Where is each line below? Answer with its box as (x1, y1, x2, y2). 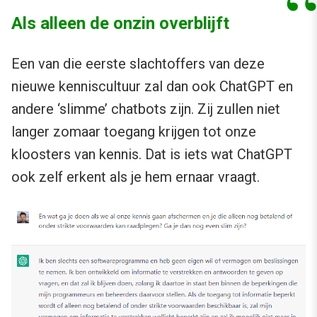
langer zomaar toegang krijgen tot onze (11, 123, 256, 141)
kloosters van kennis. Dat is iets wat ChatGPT (11, 146, 292, 163)
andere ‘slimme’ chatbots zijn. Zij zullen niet (11, 100, 280, 118)
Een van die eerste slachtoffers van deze (11, 55, 265, 73)
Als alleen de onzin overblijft (11, 13, 229, 34)
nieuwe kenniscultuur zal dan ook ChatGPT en (11, 78, 293, 96)
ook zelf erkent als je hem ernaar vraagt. (11, 168, 260, 186)
